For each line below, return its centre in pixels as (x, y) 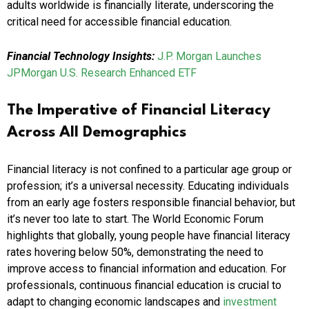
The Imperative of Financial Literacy (139, 111)
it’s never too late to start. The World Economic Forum (135, 219)
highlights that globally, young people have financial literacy (149, 236)
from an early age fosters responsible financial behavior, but (151, 203)
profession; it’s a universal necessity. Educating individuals (148, 186)
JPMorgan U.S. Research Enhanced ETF (102, 73)
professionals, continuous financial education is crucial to (144, 286)
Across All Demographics (97, 133)
